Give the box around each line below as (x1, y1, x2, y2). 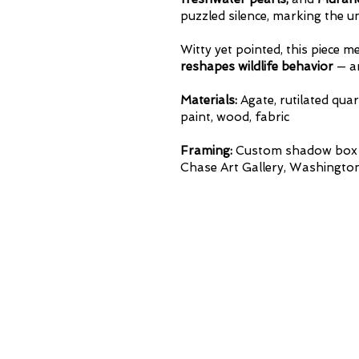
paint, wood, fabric (180, 110, 289, 124)
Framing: (180, 143, 232, 158)
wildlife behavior (238, 59, 333, 74)
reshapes (180, 59, 235, 74)
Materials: (180, 93, 237, 107)
